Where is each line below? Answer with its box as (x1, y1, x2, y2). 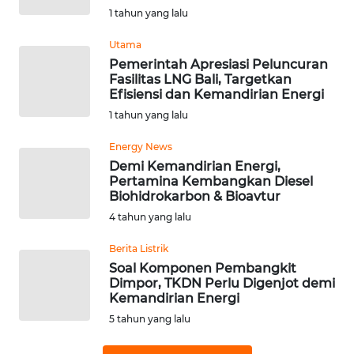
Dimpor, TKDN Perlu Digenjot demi (109, 276, 335, 292)
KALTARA (32, 44, 73, 58)
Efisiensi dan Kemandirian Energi (109, 87, 324, 103)
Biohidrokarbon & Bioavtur (109, 189, 281, 205)
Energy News (109, 141, 172, 153)
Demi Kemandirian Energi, (109, 159, 281, 175)
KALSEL (32, 103, 68, 117)
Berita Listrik (109, 243, 168, 255)
